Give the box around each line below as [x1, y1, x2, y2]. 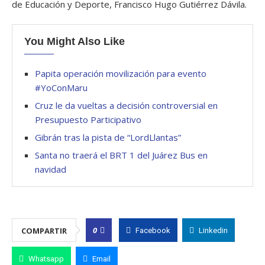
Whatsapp [28, 254, 64, 263]
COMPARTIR [21, 225, 67, 236]
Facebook [135, 226, 170, 235]
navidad [35, 163, 66, 175]
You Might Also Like [24, 35, 125, 47]
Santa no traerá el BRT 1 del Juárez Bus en [35, 149, 208, 161]
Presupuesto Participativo [35, 114, 141, 125]
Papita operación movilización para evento [35, 67, 206, 79]
